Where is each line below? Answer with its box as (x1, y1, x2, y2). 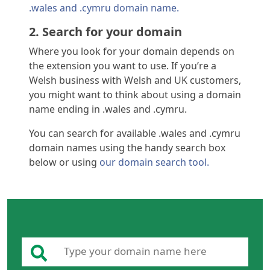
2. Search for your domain (29, 24, 185, 40)
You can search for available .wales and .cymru (29, 127, 240, 140)
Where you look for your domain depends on (29, 45, 234, 58)
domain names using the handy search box (29, 141, 225, 155)
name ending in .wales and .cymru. (29, 102, 189, 116)
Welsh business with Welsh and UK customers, (29, 74, 241, 87)
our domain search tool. (99, 155, 209, 169)
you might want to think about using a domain (29, 88, 241, 102)
